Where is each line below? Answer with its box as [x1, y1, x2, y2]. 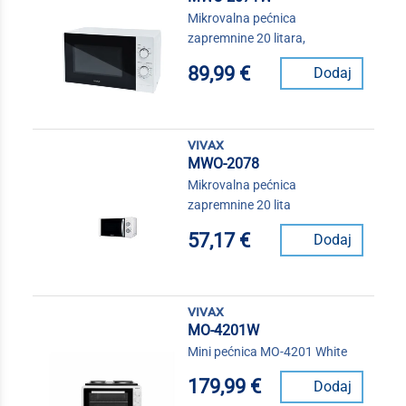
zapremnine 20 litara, [187, 31, 305, 46]
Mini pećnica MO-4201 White [187, 343, 347, 359]
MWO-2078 [187, 155, 259, 173]
